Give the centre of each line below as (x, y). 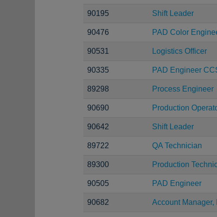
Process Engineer (183, 89)
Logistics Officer (179, 51)
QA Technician (177, 146)
